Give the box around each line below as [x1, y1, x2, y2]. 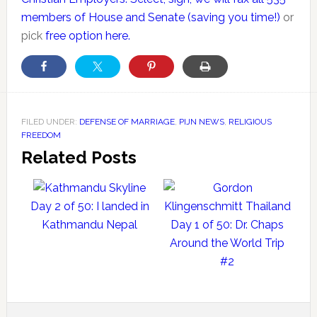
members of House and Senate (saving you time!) [21, 10, 280, 24]
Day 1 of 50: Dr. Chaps [171, 217, 284, 231]
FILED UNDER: [21, 116, 79, 127]
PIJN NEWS [178, 116, 224, 127]
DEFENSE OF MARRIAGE [79, 116, 175, 127]
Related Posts [21, 146, 137, 168]
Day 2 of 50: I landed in [30, 199, 149, 213]
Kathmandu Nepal [42, 217, 138, 231]
